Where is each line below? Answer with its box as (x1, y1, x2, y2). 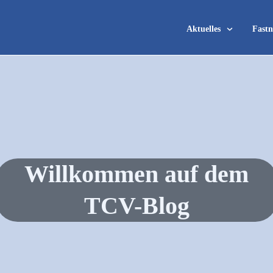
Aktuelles (186, 24, 221, 34)
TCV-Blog (83, 192, 190, 219)
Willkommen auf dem (24, 160, 249, 188)
